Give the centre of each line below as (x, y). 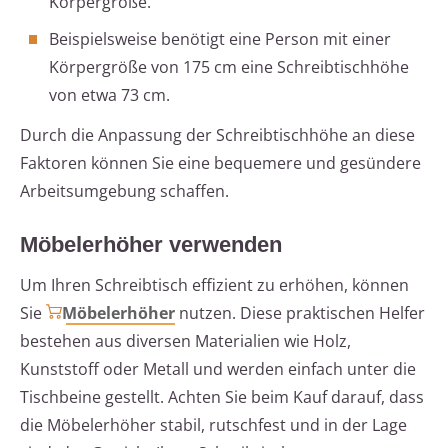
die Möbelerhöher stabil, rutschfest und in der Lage (213, 425)
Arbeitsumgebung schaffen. (124, 191)
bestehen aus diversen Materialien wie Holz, (185, 341)
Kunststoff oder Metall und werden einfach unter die (218, 369)
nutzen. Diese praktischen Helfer (300, 313)
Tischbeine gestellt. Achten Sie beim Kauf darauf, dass (222, 397)
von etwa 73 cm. (109, 95)
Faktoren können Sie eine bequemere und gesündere (220, 163)
